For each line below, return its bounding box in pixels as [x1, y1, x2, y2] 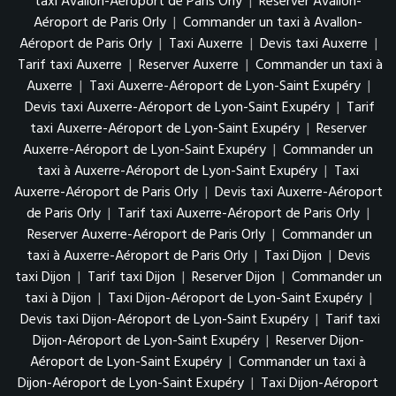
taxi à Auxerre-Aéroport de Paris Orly [26, 245, 247, 269]
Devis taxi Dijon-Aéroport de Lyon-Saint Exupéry [19, 308, 312, 332]
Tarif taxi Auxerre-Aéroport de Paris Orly [118, 202, 360, 226]
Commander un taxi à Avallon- [183, 11, 362, 35]
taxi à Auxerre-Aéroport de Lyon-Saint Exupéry [37, 160, 321, 184]
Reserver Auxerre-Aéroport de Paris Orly [27, 224, 265, 247]
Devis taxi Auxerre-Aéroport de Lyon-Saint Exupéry [25, 96, 333, 120]
